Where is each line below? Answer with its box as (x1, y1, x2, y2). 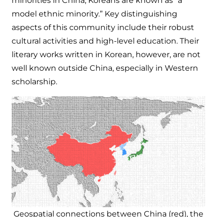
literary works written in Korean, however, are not (12, 50, 201, 60)
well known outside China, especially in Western (12, 63, 198, 73)
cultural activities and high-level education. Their (12, 36, 199, 46)
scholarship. (12, 77, 59, 87)
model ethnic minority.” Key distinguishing (12, 9, 177, 19)
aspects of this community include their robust (12, 23, 194, 32)
